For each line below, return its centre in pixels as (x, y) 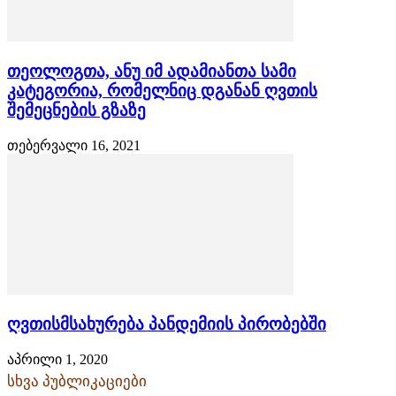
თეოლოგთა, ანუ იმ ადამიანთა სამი (152, 71)
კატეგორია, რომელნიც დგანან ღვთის (162, 90)
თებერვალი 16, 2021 (74, 145)
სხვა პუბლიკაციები (77, 382)
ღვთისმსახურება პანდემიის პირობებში (167, 324)
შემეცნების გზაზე (76, 110)
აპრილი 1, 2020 (57, 360)
